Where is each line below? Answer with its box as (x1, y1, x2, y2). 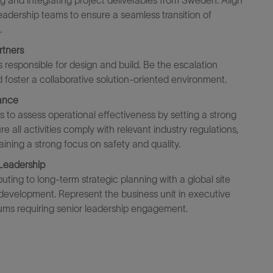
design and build (69, 59, 139, 70)
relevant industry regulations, (117, 124, 238, 135)
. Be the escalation (139, 59, 218, 70)
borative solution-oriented (60, 74, 169, 85)
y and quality (125, 138, 179, 149)
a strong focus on (27, 138, 101, 149)
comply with (63, 124, 115, 135)
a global (180, 174, 213, 185)
